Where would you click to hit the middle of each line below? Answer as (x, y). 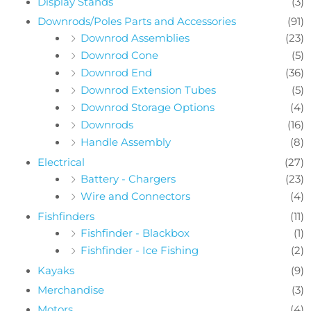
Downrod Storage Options (147, 107)
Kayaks (56, 270)
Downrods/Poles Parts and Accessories (136, 21)
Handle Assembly (125, 142)
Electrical (61, 162)
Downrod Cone (119, 55)
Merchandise (70, 290)
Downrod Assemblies (135, 38)
